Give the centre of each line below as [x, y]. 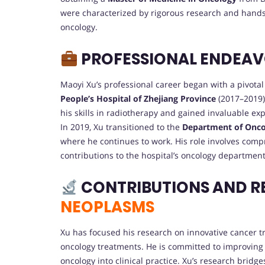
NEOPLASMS [107, 207]
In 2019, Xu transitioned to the [121, 127]
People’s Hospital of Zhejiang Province [138, 99]
